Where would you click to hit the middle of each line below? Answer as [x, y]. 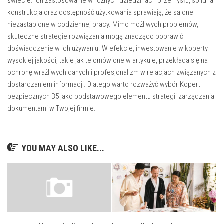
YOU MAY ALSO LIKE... [63, 148]
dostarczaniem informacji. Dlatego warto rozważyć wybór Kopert [104, 84]
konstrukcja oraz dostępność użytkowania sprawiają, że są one [100, 12]
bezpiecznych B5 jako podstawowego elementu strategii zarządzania [111, 96]
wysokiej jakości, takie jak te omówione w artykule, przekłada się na [108, 60]
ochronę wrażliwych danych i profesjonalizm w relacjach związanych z [112, 72]
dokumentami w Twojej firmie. [52, 108]
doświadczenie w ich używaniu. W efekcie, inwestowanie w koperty [108, 48]
